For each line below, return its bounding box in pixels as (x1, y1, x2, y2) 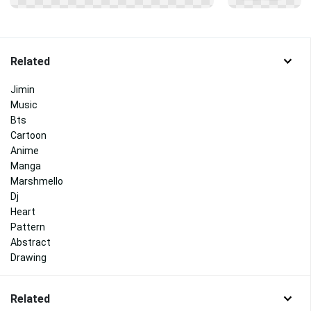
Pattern (10, 221, 45, 233)
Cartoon (10, 129, 47, 141)
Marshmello (10, 175, 63, 187)
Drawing (10, 251, 47, 263)
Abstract (10, 236, 51, 248)
